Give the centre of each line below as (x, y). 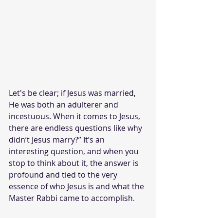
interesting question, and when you (75, 151)
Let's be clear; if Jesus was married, (73, 93)
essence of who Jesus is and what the (77, 186)
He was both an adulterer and (64, 104)
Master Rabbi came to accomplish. (73, 198)
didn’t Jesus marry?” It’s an (58, 139)
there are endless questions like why (76, 128)
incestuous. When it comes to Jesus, (75, 116)
